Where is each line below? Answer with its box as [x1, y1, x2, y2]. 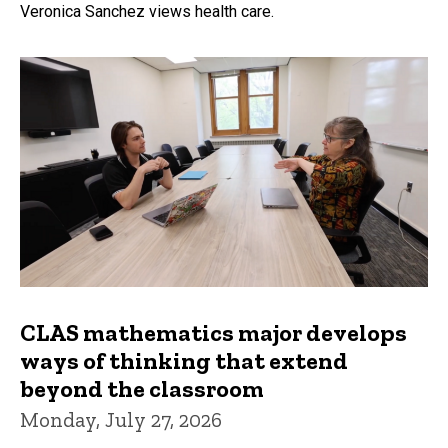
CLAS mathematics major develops [20, 317, 407, 347]
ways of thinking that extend [20, 345, 348, 375]
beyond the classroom [20, 373, 264, 403]
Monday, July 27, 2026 [20, 406, 222, 432]
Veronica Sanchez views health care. [20, 2, 274, 22]
